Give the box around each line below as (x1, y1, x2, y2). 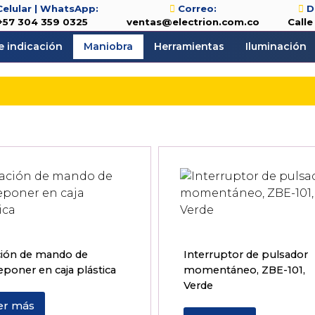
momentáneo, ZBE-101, (183, 264, 305, 277)
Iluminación (245, 40, 307, 53)
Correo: (177, 3, 217, 14)
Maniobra (84, 40, 134, 53)
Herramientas (154, 40, 225, 53)
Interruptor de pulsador (183, 248, 308, 262)
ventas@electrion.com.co (126, 16, 259, 27)
